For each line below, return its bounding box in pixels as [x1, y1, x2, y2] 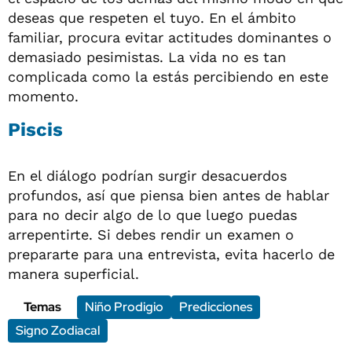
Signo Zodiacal [16, 321, 100, 339]
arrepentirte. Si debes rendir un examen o [8, 225, 294, 243]
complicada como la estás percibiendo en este [8, 68, 328, 85]
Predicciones [179, 298, 252, 315]
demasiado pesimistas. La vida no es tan [8, 48, 286, 65]
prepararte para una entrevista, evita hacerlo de [8, 245, 335, 262]
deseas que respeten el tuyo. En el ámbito [8, 9, 296, 26]
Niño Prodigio [85, 298, 163, 315]
